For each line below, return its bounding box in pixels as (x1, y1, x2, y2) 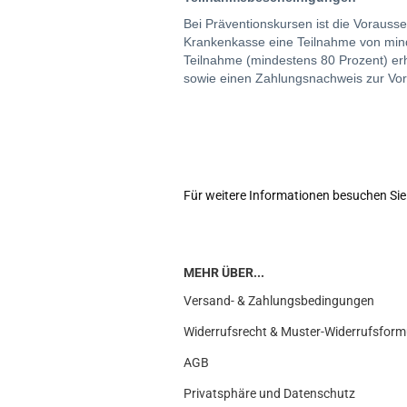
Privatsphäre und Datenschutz (184, 386, 355, 401)
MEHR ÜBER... (184, 265, 264, 280)
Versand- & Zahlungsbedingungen (184, 293, 374, 308)
